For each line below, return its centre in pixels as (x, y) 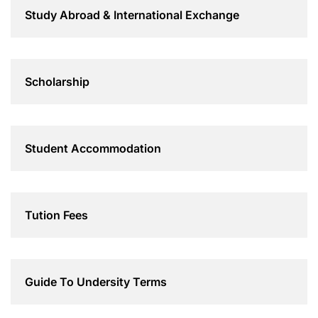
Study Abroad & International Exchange (132, 15)
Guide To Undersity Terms (96, 281)
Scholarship (57, 81)
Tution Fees (56, 215)
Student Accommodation (93, 148)
